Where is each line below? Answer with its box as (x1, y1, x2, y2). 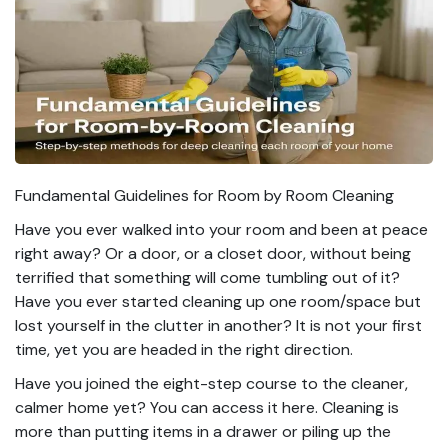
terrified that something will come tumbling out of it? (15, 266, 400, 288)
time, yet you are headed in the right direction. (15, 338, 353, 360)
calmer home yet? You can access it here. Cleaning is (15, 396, 399, 418)
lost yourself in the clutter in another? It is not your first (15, 314, 422, 336)
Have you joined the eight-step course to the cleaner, (15, 372, 408, 394)
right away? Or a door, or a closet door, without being (15, 242, 411, 264)
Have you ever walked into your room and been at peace (15, 218, 428, 240)
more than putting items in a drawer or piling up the (15, 420, 391, 442)
